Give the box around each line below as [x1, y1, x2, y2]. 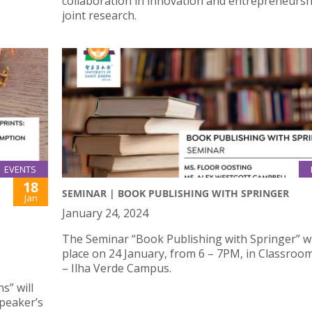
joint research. [62, 8, 136, 24]
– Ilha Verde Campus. [62, 260, 171, 276]
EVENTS [4, 162, 36, 175]
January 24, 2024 [62, 205, 148, 221]
